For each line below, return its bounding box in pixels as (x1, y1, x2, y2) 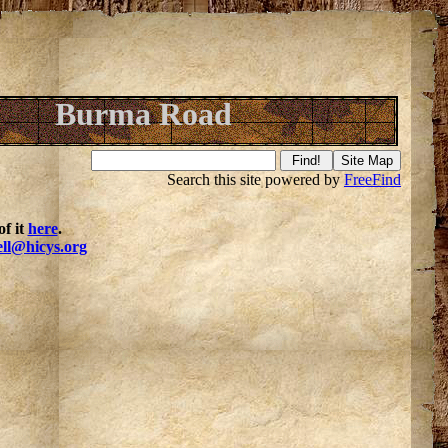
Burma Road (54, 96, 232, 133)
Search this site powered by (167, 171, 344, 188)
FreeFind (344, 171, 401, 188)
